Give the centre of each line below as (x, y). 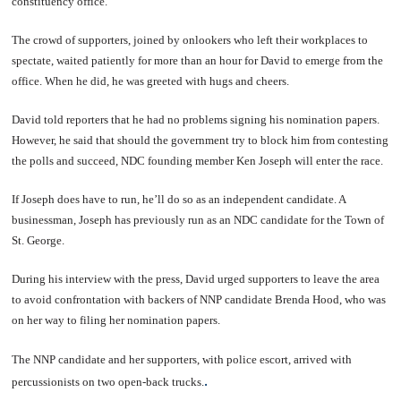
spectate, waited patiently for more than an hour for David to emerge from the (198, 60)
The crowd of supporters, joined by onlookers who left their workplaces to (190, 39)
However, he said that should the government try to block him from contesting (200, 140)
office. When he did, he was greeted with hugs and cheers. (151, 81)
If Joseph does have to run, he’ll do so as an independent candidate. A (179, 199)
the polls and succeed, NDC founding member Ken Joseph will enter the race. (198, 160)
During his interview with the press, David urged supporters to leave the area (196, 278)
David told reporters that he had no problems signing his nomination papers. (196, 119)
